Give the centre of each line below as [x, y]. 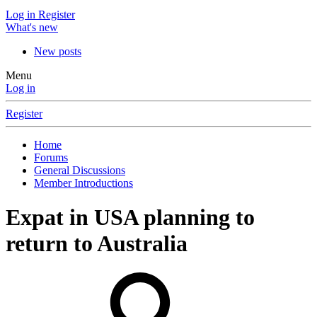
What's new [32, 27]
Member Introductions [83, 183]
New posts [58, 51]
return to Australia [97, 244]
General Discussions [80, 170]
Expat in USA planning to [130, 218]
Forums [51, 157]
